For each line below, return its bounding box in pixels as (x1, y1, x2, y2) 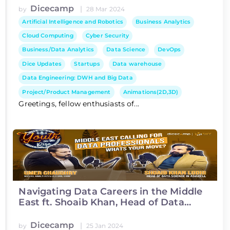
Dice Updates (22, 60, 62, 67)
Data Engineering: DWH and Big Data (22, 74, 133, 82)
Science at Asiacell (18, 207, 107, 219)
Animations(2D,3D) (123, 88, 179, 95)
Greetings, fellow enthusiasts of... (18, 99, 139, 108)
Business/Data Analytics (22, 46, 94, 53)
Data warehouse (112, 60, 162, 67)
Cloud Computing (22, 32, 73, 40)
